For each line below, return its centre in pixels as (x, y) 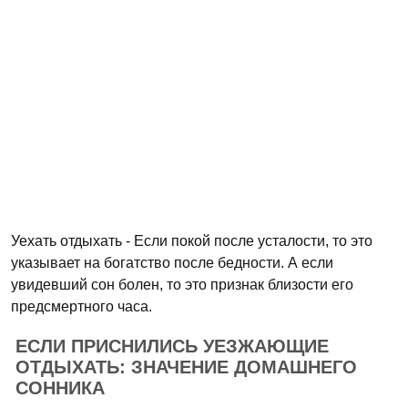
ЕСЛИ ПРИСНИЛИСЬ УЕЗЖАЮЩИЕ (172, 346)
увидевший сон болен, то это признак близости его (182, 285)
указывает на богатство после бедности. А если (172, 263)
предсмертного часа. (82, 306)
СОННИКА (60, 388)
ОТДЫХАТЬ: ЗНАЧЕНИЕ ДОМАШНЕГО (186, 367)
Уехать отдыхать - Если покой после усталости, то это (192, 241)
